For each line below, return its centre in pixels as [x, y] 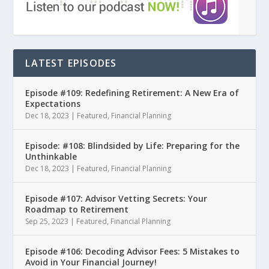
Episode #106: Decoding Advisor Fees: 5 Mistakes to [133, 251]
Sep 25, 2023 [47, 221]
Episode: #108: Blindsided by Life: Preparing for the [133, 145]
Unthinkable [51, 156]
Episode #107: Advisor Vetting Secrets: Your [116, 198]
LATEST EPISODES [71, 63]
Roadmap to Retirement [77, 209]
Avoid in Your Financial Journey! [91, 262]
